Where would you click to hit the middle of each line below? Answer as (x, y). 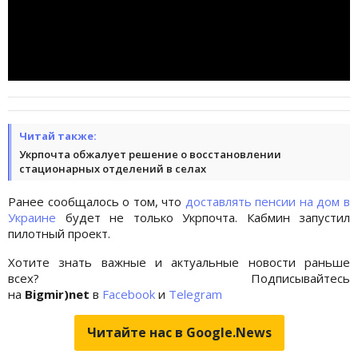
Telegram (195, 294)
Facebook (129, 294)
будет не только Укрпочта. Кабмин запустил (203, 218)
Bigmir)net (57, 294)
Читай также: (58, 136)
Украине (32, 218)
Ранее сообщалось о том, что (97, 202)
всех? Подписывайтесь (179, 278)
